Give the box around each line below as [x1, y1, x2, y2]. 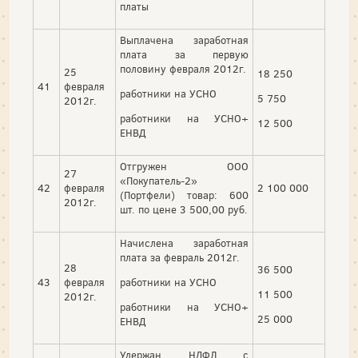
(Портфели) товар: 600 [120, 189, 249, 203]
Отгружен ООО [120, 160, 249, 174]
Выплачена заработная [120, 34, 249, 48]
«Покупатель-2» [120, 174, 197, 189]
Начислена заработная [120, 237, 249, 251]
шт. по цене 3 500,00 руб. [120, 203, 248, 217]
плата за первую [120, 48, 249, 62]
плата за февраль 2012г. [120, 251, 240, 265]
